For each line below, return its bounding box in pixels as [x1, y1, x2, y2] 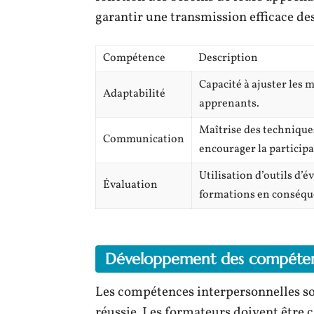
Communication [103, 132, 184, 147]
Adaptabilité [103, 86, 165, 102]
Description [198, 50, 258, 66]
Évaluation [103, 177, 158, 193]
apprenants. [199, 96, 259, 111]
